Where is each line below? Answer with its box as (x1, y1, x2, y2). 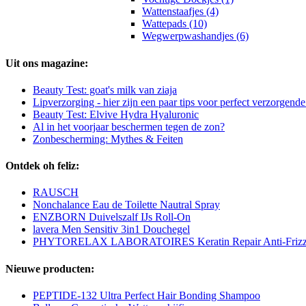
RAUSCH (33, 186, 79, 199)
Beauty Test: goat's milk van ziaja (33, 83, 177, 96)
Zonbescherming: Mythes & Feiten (33, 133, 183, 145)
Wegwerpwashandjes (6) (142, 30, 249, 42)
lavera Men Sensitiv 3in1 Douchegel (33, 223, 190, 236)
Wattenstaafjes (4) (142, 5, 219, 18)
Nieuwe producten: (5, 262, 94, 275)
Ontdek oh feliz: (5, 160, 79, 172)
